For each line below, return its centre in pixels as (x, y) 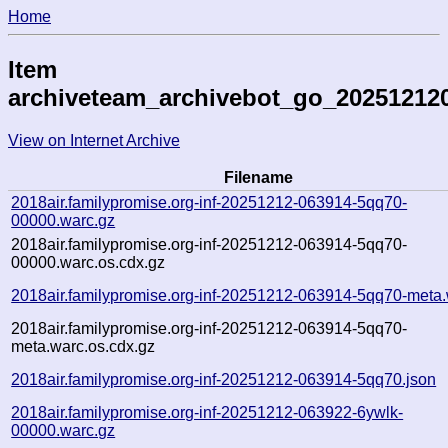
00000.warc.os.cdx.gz (88, 262)
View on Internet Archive (94, 140)
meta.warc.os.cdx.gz (83, 346)
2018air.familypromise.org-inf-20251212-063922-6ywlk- (207, 412)
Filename (258, 177)
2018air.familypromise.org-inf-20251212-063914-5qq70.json (224, 379)
